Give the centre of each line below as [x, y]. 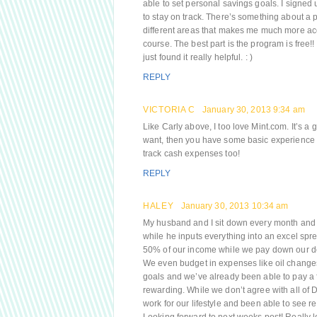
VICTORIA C [169, 110]
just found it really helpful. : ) [198, 57]
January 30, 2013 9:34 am [254, 110]
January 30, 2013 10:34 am [235, 206]
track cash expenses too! [191, 154]
